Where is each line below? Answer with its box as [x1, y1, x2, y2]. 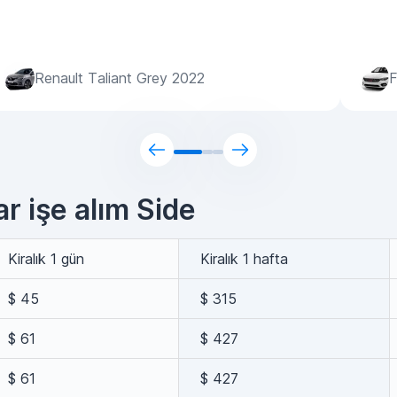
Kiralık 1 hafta [200, 250, 288, 268]
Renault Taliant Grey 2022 [35, 68, 205, 87]
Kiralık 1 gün [8, 250, 84, 268]
